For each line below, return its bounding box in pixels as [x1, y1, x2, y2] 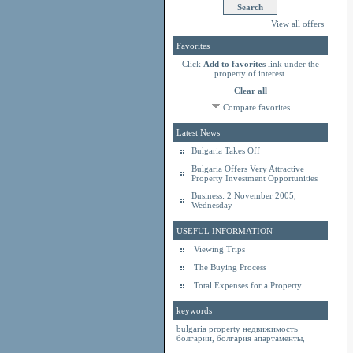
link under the [265, 59, 319, 69]
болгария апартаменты [217, 333, 303, 343]
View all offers [271, 19, 324, 28]
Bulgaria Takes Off [191, 146, 260, 155]
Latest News [176, 128, 220, 137]
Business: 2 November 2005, [191, 191, 296, 200]
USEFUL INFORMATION [176, 226, 273, 236]
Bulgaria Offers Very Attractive [191, 164, 304, 173]
